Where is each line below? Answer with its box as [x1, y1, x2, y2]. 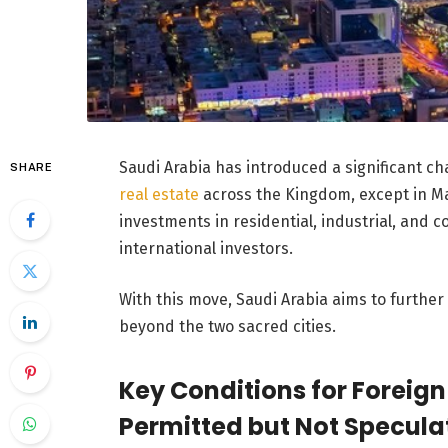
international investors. [118, 238, 297, 258]
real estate [118, 184, 199, 204]
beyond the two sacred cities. [118, 317, 336, 337]
